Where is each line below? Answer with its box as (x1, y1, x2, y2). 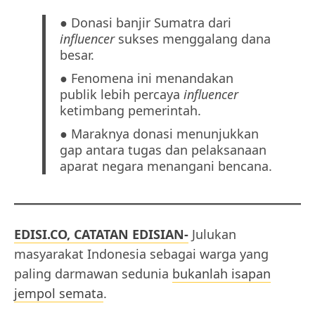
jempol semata (14, 284, 103, 302)
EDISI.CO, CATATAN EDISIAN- (14, 225, 188, 243)
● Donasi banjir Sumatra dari (60, 14, 232, 32)
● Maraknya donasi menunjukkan (60, 125, 259, 143)
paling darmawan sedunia (14, 264, 172, 282)
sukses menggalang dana (115, 30, 271, 48)
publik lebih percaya (60, 86, 184, 103)
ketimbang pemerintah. (60, 102, 202, 120)
